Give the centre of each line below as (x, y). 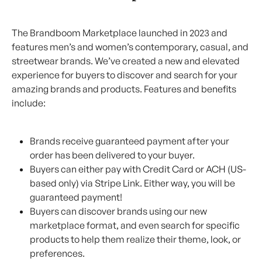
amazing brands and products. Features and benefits (125, 89)
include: (29, 103)
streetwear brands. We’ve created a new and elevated (127, 61)
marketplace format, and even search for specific (136, 225)
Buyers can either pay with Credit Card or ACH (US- (138, 169)
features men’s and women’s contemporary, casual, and (131, 47)
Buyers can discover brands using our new (119, 211)
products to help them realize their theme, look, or (136, 239)
